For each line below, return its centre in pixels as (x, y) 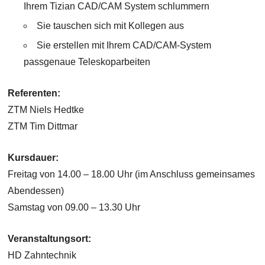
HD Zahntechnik (42, 256)
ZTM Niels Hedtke (46, 110)
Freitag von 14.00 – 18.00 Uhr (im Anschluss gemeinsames (132, 174)
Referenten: (34, 93)
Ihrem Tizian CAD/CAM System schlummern (116, 7)
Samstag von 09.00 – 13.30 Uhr (74, 208)
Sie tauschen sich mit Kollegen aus (110, 26)
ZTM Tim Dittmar (43, 127)
